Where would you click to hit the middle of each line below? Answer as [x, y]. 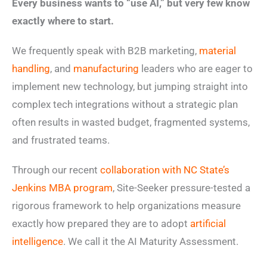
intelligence [38, 242]
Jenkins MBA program [62, 188]
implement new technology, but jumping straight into [130, 87]
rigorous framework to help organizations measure [126, 206]
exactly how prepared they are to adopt [101, 224]
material [218, 51]
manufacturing [106, 69]
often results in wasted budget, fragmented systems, [131, 122]
